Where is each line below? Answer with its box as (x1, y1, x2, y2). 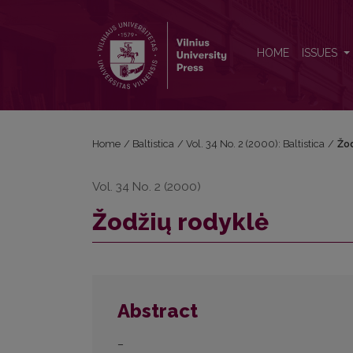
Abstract (117, 299, 198, 323)
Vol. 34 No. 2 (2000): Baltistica (186, 138, 325, 150)
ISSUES (302, 46, 340, 60)
